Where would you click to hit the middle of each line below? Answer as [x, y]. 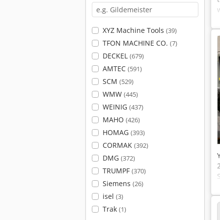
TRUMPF [117, 171]
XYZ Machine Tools [134, 30]
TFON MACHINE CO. [136, 43]
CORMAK [118, 145]
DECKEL [116, 56]
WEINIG [116, 107]
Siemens [117, 183]
